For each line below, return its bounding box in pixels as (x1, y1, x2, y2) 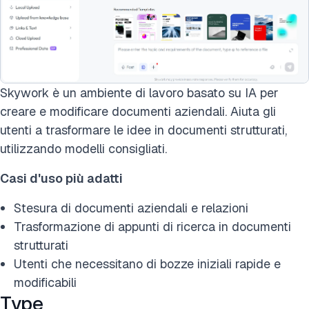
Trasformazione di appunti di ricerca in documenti (14, 219, 291, 235)
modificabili (14, 275, 77, 291)
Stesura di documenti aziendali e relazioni (14, 200, 248, 217)
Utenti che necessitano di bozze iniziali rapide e (14, 256, 281, 272)
